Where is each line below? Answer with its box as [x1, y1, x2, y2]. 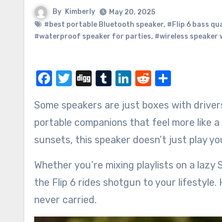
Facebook [52, 69, 123, 88]
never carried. [34, 194, 97, 206]
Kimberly [65, 7, 95, 16]
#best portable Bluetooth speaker [44, 20, 164, 29]
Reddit [151, 69, 199, 88]
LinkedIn [131, 69, 193, 88]
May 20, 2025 [109, 8, 155, 16]
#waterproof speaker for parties [34, 32, 151, 41]
